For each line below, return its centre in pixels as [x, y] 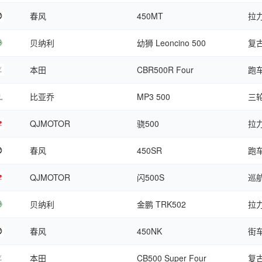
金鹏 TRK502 [161, 204]
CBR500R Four [165, 70]
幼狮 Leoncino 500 [171, 43]
